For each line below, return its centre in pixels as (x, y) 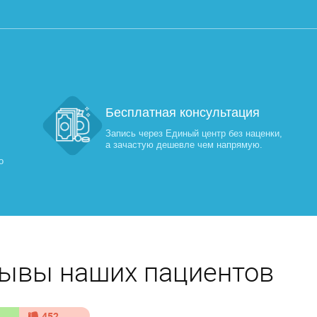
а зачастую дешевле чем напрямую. (184, 145)
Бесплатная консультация (182, 113)
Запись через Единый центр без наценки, (194, 133)
